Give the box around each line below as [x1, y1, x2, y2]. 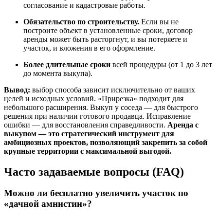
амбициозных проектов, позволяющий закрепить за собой [4, 138, 207, 146]
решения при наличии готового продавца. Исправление [4, 111, 191, 120]
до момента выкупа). [23, 69, 92, 77]
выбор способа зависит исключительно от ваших [30, 85, 195, 94]
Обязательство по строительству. [23, 17, 139, 26]
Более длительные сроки [23, 60, 110, 69]
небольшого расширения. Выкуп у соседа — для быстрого [4, 103, 198, 111]
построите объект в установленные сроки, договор [23, 26, 193, 35]
